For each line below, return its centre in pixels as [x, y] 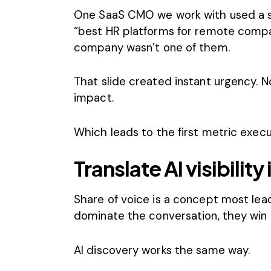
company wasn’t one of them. [152, 48]
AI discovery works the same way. [162, 250]
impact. [94, 98]
